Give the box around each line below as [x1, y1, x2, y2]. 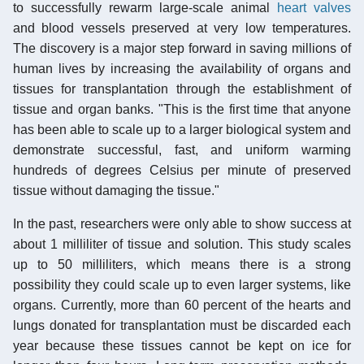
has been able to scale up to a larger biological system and [13, 122, 351, 136]
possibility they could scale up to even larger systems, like [13, 277, 351, 292]
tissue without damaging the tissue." [13, 183, 219, 197]
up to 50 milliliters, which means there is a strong [13, 257, 351, 271]
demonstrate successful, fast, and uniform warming [13, 142, 351, 157]
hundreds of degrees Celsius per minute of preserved [13, 162, 351, 177]
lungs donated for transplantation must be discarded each [13, 318, 351, 332]
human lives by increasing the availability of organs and [13, 61, 351, 76]
